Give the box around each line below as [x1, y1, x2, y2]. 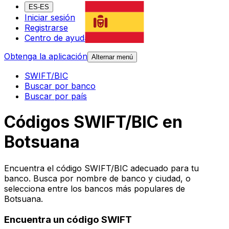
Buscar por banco [25, 81, 96, 91]
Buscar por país [25, 91, 87, 102]
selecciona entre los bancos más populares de [4, 183, 185, 194]
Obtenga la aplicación [4, 51, 87, 62]
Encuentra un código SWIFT [4, 213, 132, 225]
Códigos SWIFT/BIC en [4, 112, 182, 132]
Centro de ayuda [25, 33, 89, 43]
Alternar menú [91, 53, 133, 61]
